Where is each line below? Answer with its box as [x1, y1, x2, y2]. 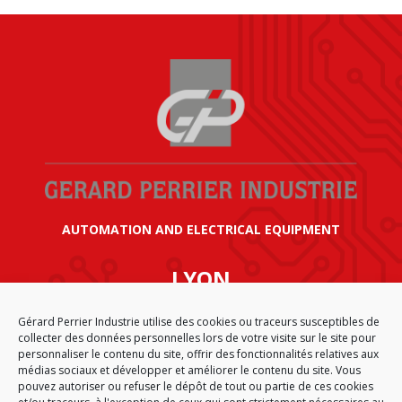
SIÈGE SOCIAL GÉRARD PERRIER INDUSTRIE [71, 301, 331, 318]
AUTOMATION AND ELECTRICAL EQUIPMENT [62, 221, 340, 238]
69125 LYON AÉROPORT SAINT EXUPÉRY [80, 354, 322, 371]
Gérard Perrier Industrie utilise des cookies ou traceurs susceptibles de [18, 314, 380, 329]
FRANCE [177, 370, 225, 387]
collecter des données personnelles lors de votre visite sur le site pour [18, 330, 376, 345]
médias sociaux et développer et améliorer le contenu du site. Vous [18, 363, 361, 378]
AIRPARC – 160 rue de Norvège [109, 321, 293, 338]
